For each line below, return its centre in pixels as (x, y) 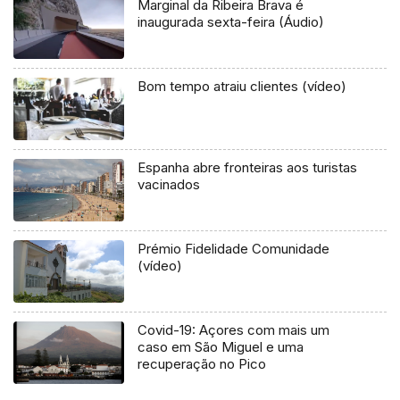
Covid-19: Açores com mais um (234, 329)
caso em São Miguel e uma (221, 346)
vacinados (169, 185)
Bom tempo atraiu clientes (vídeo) (242, 87)
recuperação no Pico (202, 363)
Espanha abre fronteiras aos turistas (248, 168)
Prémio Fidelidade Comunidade (234, 249)
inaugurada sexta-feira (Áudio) (231, 22)
